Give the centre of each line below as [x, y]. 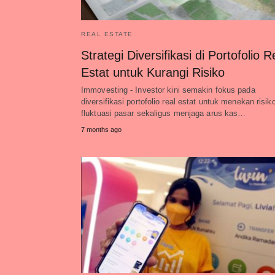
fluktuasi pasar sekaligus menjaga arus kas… [164, 113]
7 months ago [101, 130]
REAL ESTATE [107, 34]
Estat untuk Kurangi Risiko [153, 72]
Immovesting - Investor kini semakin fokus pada [168, 90]
